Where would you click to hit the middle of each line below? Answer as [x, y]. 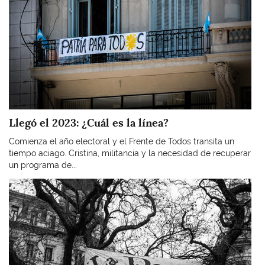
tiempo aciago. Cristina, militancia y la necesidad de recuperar [130, 153]
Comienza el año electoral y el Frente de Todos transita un [122, 141]
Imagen [23, 184]
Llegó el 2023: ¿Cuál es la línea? [89, 122]
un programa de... [43, 165]
